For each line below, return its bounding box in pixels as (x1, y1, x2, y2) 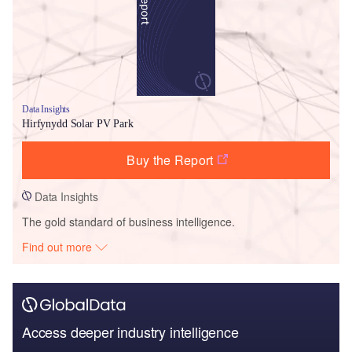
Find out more (22, 238, 96, 255)
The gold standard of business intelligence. (22, 213, 235, 229)
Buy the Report (126, 150, 214, 169)
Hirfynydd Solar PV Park (22, 117, 134, 130)
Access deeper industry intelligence (22, 321, 239, 342)
